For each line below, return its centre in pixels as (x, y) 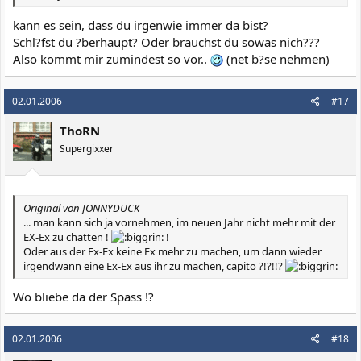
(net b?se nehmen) (276, 58)
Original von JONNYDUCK (81, 208)
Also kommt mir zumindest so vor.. (112, 58)
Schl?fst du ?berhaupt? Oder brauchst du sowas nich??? (166, 41)
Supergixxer (87, 148)
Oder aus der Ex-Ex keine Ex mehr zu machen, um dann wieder (172, 252)
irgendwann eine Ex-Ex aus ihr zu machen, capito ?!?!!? (154, 266)
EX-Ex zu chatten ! (67, 237)
